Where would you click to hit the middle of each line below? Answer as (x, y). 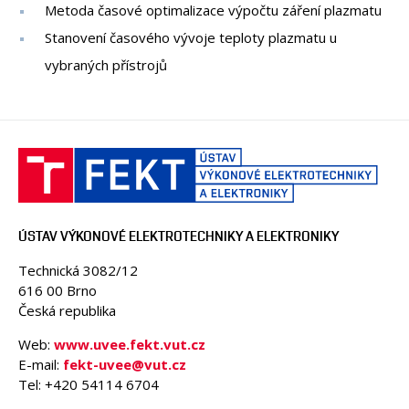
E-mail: (41, 364)
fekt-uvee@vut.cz (125, 364)
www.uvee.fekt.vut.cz (130, 344)
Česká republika (67, 310)
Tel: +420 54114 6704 (89, 384)
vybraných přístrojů (108, 65)
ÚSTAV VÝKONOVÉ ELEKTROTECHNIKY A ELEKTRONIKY (178, 236)
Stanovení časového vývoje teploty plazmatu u (191, 37)
